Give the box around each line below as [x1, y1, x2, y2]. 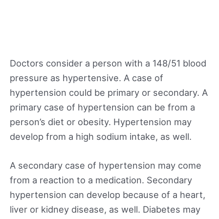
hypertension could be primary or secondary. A [10, 87, 208, 98]
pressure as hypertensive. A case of [10, 72, 163, 83]
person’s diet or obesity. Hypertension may [10, 116, 192, 127]
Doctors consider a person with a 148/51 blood [10, 57, 206, 68]
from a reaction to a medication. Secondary [10, 175, 192, 186]
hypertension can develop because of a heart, [10, 189, 205, 200]
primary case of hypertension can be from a [10, 101, 195, 112]
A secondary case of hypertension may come [10, 160, 201, 171]
